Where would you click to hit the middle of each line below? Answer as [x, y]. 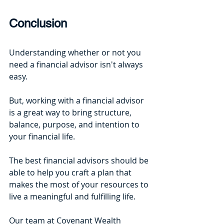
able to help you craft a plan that [71, 173]
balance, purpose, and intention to [75, 125]
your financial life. [43, 137]
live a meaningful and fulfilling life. [73, 197]
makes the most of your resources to [80, 185]
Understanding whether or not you [76, 53]
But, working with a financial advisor [77, 101]
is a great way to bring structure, [71, 113]
